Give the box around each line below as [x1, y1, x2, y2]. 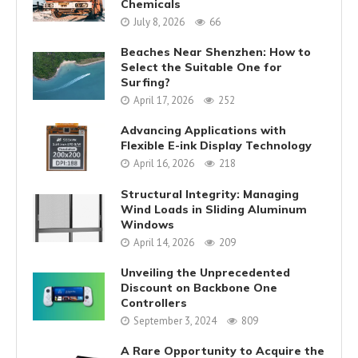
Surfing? [121, 74, 170, 89]
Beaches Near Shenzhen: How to [121, 44, 311, 59]
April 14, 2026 [133, 235, 194, 249]
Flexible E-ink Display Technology [121, 138, 312, 153]
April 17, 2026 [133, 93, 193, 107]
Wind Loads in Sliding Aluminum [121, 201, 307, 217]
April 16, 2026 [133, 157, 194, 171]
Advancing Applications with [121, 123, 286, 138]
